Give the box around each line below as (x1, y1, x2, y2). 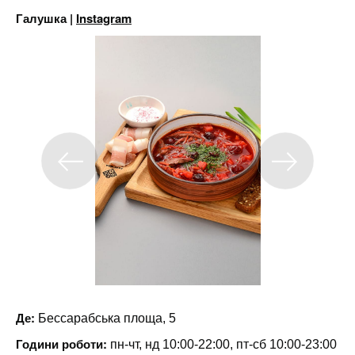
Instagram (76, 10, 132, 27)
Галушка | (16, 10, 76, 27)
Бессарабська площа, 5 (35, 311, 176, 325)
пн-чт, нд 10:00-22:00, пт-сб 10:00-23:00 (107, 338, 337, 351)
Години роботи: (16, 335, 107, 353)
